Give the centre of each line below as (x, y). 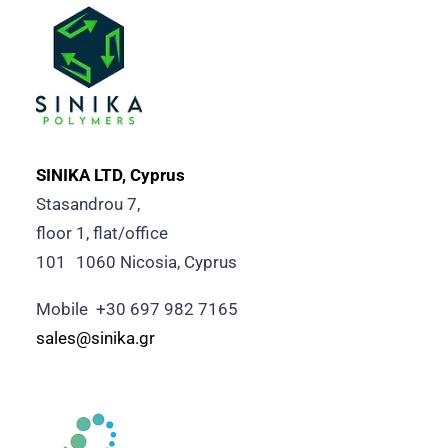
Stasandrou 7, (88, 204)
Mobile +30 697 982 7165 (137, 309)
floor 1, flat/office (102, 233)
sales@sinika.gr (95, 338)
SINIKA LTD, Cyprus (110, 175)
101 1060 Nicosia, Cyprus (136, 262)
